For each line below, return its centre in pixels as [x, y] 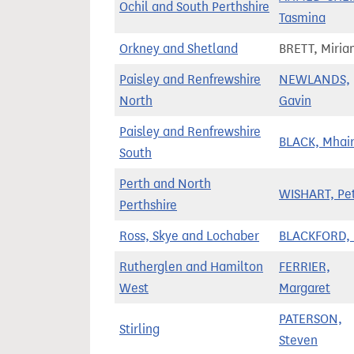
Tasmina [302, 18]
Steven [298, 340]
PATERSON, [311, 319]
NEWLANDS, [314, 79]
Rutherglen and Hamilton [191, 267]
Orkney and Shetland [179, 49]
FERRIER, [305, 267]
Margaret [305, 288]
